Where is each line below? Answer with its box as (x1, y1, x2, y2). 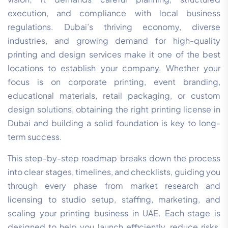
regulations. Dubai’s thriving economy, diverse (8, 21, 220, 33)
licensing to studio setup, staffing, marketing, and (8, 194, 220, 205)
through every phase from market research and (8, 180, 220, 191)
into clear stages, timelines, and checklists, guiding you (8, 166, 220, 178)
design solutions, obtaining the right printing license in (8, 104, 220, 115)
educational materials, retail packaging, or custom (8, 90, 220, 101)
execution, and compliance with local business (8, 8, 220, 19)
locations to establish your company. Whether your (8, 63, 220, 74)
